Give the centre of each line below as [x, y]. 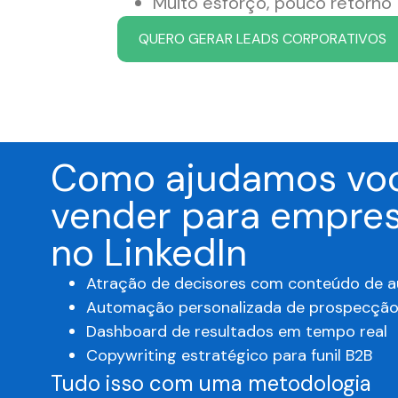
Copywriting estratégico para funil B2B [229, 355]
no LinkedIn [149, 252]
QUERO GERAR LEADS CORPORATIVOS [263, 38]
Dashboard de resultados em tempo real [237, 331]
